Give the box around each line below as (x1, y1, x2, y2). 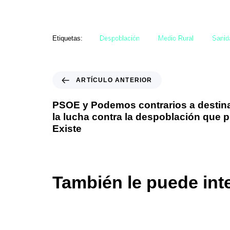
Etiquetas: (52, 34, 83, 42)
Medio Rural (158, 34, 194, 43)
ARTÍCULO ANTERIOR (76, 76, 152, 84)
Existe (52, 123, 82, 135)
